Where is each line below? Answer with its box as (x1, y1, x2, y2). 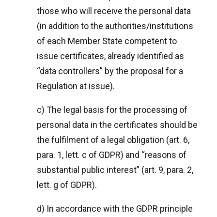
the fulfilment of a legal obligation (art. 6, (37, 135, 189, 145)
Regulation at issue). (37, 81, 115, 91)
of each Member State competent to (37, 36, 177, 46)
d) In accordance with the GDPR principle (37, 203, 193, 214)
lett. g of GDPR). (37, 180, 97, 190)
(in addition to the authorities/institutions (37, 21, 193, 31)
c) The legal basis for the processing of (37, 105, 187, 115)
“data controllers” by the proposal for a (37, 66, 183, 76)
